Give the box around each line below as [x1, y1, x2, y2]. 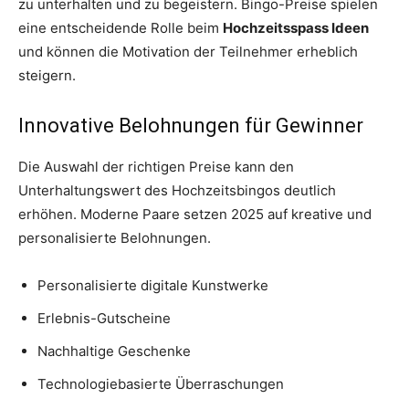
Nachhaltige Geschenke [37, 342, 191, 361]
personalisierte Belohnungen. [18, 229, 211, 247]
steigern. [18, 67, 76, 85]
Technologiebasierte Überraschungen [37, 375, 284, 393]
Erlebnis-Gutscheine [37, 309, 171, 328]
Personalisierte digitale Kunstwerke [37, 277, 268, 295]
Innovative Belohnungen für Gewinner [18, 114, 363, 138]
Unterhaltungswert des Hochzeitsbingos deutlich [18, 182, 336, 200]
